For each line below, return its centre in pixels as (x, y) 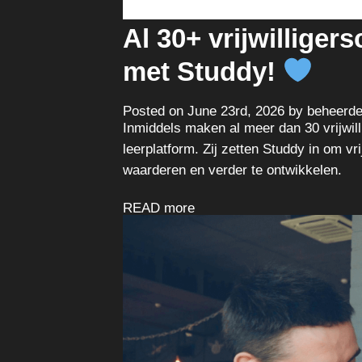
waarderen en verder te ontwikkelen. (232, 170)
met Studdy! (203, 71)
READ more (159, 208)
